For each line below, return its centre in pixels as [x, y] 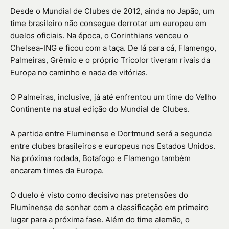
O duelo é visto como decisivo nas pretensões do [99, 195]
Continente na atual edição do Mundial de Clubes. [100, 109]
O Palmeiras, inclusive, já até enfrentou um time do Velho [113, 97]
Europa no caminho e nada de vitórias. [79, 73]
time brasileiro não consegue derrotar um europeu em [108, 24]
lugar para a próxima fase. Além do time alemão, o [100, 220]
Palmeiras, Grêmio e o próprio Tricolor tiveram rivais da [110, 60]
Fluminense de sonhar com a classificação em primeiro [109, 208]
